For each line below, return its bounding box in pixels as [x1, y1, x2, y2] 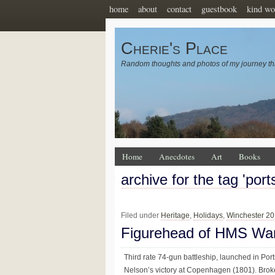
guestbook [201, 3, 237, 15]
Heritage [161, 211, 190, 220]
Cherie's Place [121, 39, 228, 58]
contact [167, 3, 192, 15]
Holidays [193, 211, 223, 220]
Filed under [121, 211, 161, 220]
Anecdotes [159, 151, 195, 162]
